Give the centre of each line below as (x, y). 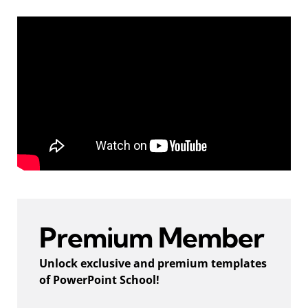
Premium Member (152, 237)
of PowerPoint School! (99, 279)
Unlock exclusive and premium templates (153, 263)
